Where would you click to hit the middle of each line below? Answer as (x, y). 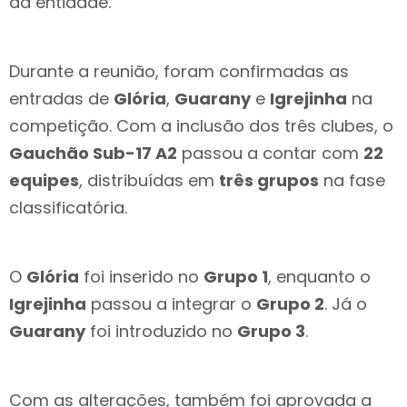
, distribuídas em (149, 181)
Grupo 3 (271, 332)
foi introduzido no (161, 332)
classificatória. (68, 208)
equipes (44, 181)
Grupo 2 (290, 304)
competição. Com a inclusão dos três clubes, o (201, 126)
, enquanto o (319, 277)
